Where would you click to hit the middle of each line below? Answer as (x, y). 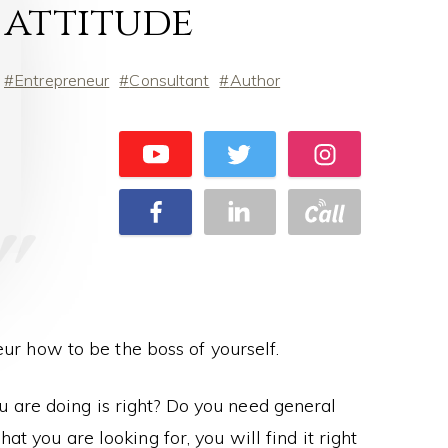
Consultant (169, 80)
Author (255, 80)
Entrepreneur (62, 80)
